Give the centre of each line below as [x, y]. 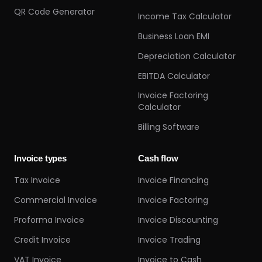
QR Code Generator [54, 11]
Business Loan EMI [174, 36]
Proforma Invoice [49, 220]
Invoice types [41, 158]
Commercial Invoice [56, 200]
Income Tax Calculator [185, 16]
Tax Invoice [37, 180]
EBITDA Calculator [174, 76]
